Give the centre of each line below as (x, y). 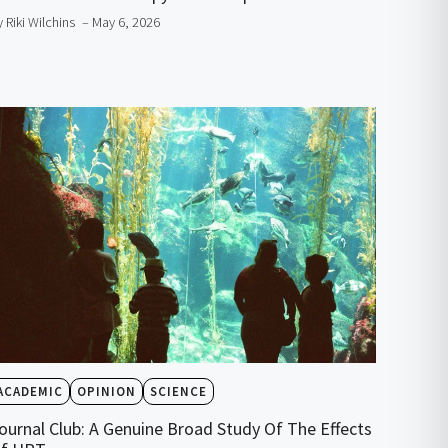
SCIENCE (179, 391)
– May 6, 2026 (121, 21)
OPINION (107, 391)
